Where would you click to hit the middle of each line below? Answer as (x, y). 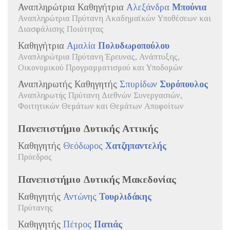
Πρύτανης (35, 208)
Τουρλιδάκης (125, 196)
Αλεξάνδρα (149, 7)
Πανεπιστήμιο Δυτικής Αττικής (88, 128)
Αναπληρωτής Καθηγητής (69, 84)
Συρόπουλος (184, 84)
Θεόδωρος (84, 146)
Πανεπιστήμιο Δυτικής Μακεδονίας (97, 179)
